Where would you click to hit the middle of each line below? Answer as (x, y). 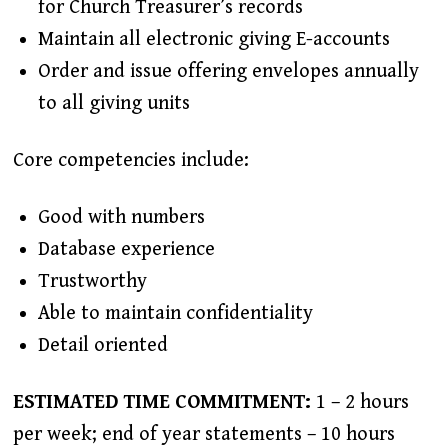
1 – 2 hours (359, 403)
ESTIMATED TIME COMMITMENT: (161, 403)
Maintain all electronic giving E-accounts (213, 40)
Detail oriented (102, 346)
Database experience (126, 250)
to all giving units (113, 104)
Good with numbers (121, 218)
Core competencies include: (130, 161)
